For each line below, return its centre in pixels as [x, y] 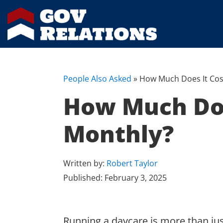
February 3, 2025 [136, 178]
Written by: [85, 164]
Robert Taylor [132, 164]
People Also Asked [97, 79]
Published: [84, 178]
